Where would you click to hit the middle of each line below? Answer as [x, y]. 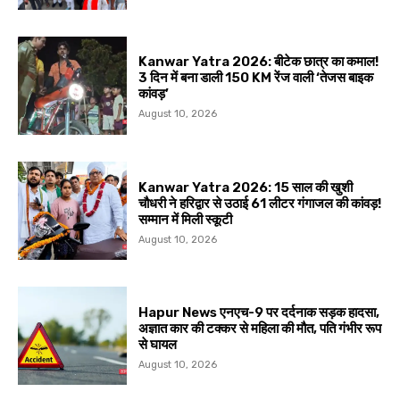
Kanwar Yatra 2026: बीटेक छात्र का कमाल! [259, 62]
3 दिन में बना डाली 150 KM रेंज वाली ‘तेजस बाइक [256, 78]
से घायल [158, 344]
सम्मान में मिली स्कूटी [186, 219]
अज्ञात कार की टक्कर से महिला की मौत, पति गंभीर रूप [260, 328]
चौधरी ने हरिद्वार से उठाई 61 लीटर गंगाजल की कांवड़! [260, 203]
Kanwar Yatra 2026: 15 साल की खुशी [246, 187]
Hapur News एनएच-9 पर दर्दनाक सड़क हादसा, [259, 312]
